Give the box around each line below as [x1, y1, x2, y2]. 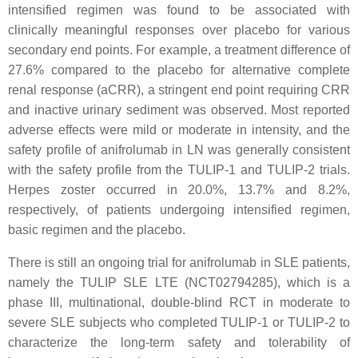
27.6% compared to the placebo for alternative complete [8, 63, 350, 77]
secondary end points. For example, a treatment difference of [8, 43, 350, 57]
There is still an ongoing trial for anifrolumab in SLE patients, [8, 256, 350, 269]
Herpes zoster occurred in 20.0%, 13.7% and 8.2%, [8, 183, 350, 197]
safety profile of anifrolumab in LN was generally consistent [8, 143, 350, 157]
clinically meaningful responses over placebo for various [8, 23, 350, 37]
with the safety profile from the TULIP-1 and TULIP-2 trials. [8, 163, 350, 177]
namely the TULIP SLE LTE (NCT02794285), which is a [8, 276, 350, 289]
